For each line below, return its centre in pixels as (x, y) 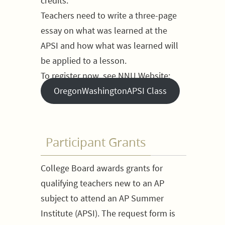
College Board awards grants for (102, 168)
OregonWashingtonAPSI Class (110, 91)
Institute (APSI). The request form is (108, 213)
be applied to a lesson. (84, 61)
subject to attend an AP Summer (102, 198)
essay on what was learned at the (104, 30)
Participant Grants (96, 142)
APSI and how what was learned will (109, 45)
